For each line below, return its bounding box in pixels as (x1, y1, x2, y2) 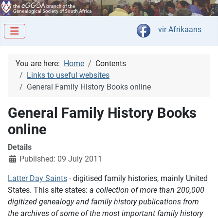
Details (8, 143, 32, 152)
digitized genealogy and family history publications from (8, 197, 199, 207)
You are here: (16, 59, 64, 69)
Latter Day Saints (8, 174, 67, 183)
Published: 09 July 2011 (19, 154, 102, 164)
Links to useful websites (27, 71, 109, 80)
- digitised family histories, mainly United (69, 174, 208, 183)
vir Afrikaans (158, 25, 201, 35)
